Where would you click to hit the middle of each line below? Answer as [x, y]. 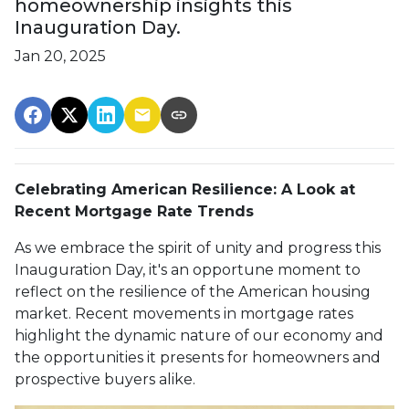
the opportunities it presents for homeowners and [198, 357]
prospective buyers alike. [105, 379]
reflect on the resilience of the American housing [193, 291]
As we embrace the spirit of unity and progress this [198, 247]
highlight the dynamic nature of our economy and [199, 335]
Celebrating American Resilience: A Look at [185, 189]
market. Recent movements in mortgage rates [184, 313]
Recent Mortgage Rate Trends [134, 211]
